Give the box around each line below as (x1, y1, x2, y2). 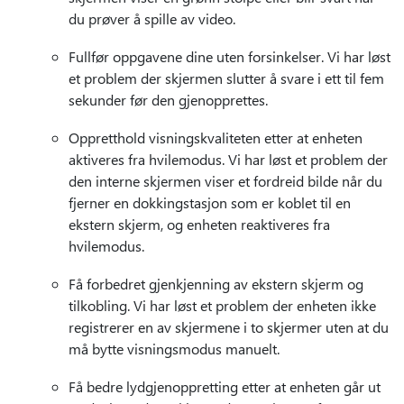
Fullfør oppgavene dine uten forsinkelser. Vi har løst (69, 47, 390, 66)
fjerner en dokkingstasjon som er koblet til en (69, 193, 351, 212)
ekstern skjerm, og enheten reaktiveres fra (69, 215, 330, 234)
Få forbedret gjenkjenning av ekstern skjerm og (69, 274, 363, 293)
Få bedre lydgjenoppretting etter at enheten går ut (69, 377, 381, 396)
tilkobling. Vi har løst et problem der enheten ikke (69, 296, 376, 315)
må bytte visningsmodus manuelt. (69, 339, 280, 358)
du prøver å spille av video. (69, 9, 235, 28)
